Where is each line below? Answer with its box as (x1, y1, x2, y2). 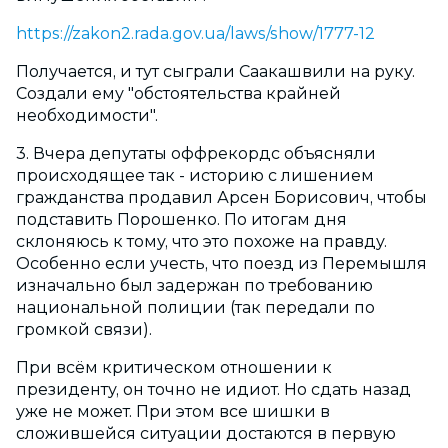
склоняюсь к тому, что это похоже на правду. (16, 232, 387, 252)
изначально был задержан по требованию (16, 276, 373, 296)
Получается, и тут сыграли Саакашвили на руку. (16, 62, 415, 82)
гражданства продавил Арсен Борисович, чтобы (16, 188, 427, 208)
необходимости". (16, 106, 158, 126)
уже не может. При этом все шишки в (16, 402, 330, 422)
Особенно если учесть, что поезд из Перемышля (16, 254, 427, 274)
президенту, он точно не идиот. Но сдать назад (16, 380, 411, 400)
